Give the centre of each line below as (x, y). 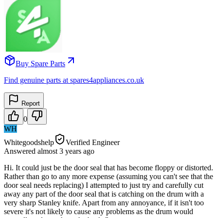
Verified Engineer (93, 142)
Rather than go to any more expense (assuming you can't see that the (109, 176)
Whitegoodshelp (29, 142)
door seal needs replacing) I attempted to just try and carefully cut (104, 185)
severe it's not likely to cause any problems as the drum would (99, 211)
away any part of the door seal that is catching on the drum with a (104, 194)
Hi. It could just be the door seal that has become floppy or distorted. (109, 167)
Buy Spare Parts (40, 63)
